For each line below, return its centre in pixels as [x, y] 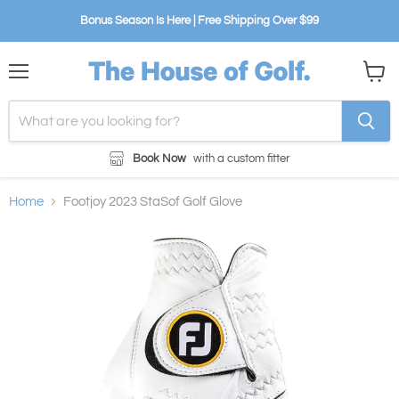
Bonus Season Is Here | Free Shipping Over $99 [199, 20]
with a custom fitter [241, 158]
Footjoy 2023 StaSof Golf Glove [153, 201]
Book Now [160, 158]
